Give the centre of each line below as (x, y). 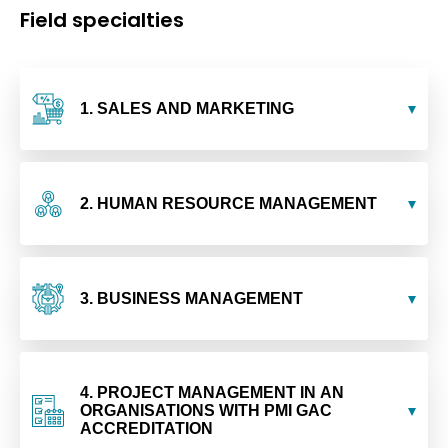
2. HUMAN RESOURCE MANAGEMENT (228, 204)
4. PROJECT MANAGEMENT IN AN (212, 392)
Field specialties (102, 19)
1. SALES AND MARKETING (187, 109)
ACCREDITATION (146, 428)
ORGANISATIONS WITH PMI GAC (206, 410)
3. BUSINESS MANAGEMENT (191, 298)
